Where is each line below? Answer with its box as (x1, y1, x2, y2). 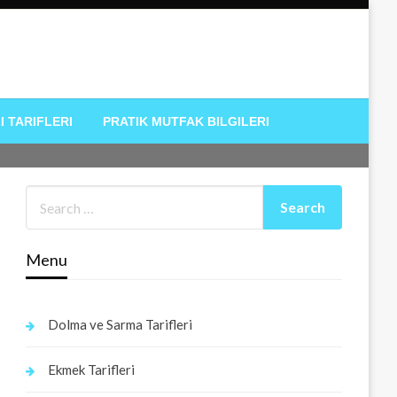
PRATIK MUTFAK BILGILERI (103, 114, 269, 128)
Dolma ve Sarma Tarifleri (48, 316, 193, 333)
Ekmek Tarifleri (48, 362, 136, 378)
